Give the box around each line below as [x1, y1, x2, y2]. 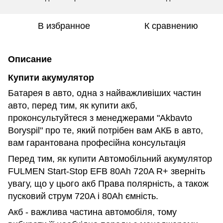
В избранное [37, 21, 90, 31]
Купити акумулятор [8, 73, 94, 83]
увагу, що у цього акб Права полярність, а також [8, 179, 209, 189]
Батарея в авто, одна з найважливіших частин [8, 88, 201, 99]
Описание [8, 54, 52, 64]
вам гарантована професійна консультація [8, 138, 186, 148]
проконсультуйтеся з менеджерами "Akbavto [8, 113, 192, 123]
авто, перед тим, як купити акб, [8, 101, 137, 111]
